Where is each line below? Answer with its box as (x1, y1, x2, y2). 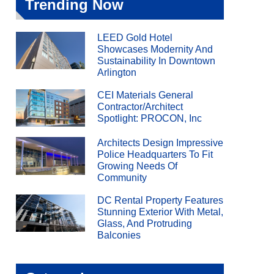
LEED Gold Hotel (97, 32, 173, 43)
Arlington (97, 67, 137, 78)
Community (97, 172, 147, 183)
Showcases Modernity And (97, 44, 213, 54)
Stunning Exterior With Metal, (97, 206, 224, 217)
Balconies (97, 229, 141, 240)
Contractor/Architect (97, 101, 183, 112)
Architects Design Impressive (97, 138, 224, 149)
